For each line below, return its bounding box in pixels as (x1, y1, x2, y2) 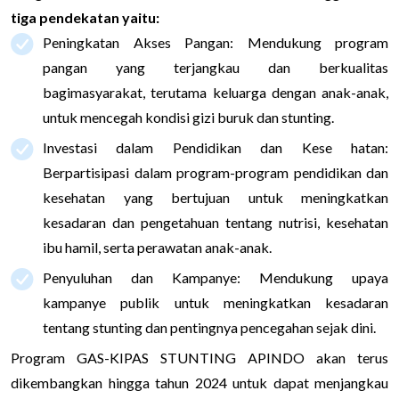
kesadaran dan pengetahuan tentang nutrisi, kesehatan (43, 213, 388, 231)
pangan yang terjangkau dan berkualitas (43, 58, 388, 76)
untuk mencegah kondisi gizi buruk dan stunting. (43, 108, 334, 126)
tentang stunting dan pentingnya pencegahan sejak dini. (43, 318, 376, 336)
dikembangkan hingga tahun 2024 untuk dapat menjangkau (11, 373, 388, 391)
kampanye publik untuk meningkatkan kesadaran (43, 293, 388, 311)
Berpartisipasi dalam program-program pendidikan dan (43, 163, 388, 181)
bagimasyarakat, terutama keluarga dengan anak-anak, (43, 83, 388, 101)
